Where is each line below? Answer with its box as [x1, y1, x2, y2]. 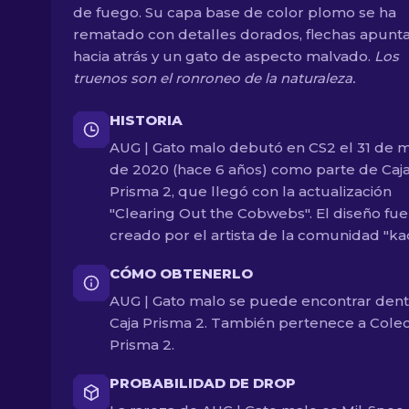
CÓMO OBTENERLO [110, 265, 253, 282]
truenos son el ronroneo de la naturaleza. [73, 69, 355, 87]
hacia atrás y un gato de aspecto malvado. [73, 47, 374, 65]
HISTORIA [110, 111, 183, 129]
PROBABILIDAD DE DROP [110, 374, 296, 392]
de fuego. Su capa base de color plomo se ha [73, 4, 396, 21]
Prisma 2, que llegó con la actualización [110, 183, 392, 200]
